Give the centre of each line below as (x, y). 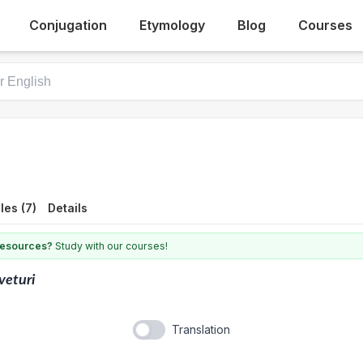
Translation (201, 329)
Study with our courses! (110, 246)
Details (68, 207)
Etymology (173, 25)
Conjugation (68, 25)
